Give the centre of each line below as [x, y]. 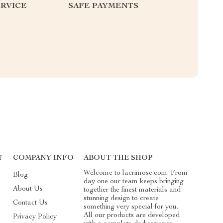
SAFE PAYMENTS [103, 6]
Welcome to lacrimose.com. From [136, 173]
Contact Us [30, 203]
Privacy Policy [35, 217]
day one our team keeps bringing [134, 181]
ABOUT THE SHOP [118, 158]
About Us [28, 189]
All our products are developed [132, 215]
